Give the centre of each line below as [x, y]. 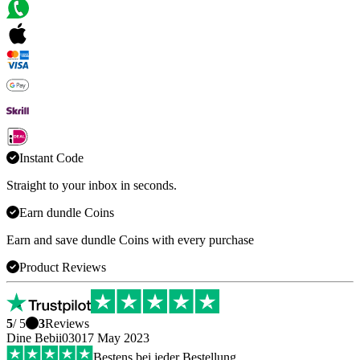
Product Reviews [63, 268]
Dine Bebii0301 [47, 338]
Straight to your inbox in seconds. [92, 186]
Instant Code [51, 158]
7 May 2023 [119, 338]
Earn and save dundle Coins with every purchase [130, 240]
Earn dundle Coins [67, 213]
